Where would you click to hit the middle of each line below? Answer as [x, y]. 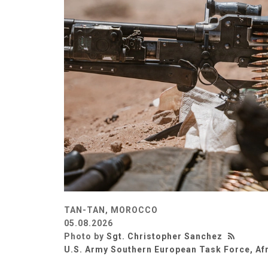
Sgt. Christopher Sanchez [165, 236]
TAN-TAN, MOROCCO [111, 210]
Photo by [85, 236]
